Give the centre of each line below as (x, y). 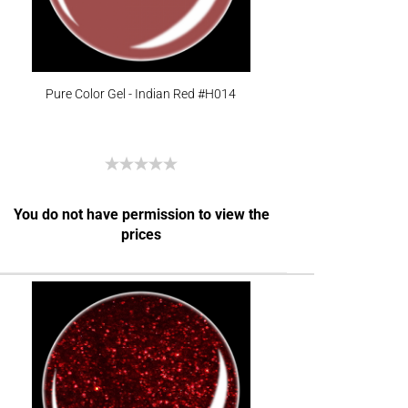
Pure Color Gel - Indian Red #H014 (141, 94)
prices (142, 235)
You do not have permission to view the (141, 214)
